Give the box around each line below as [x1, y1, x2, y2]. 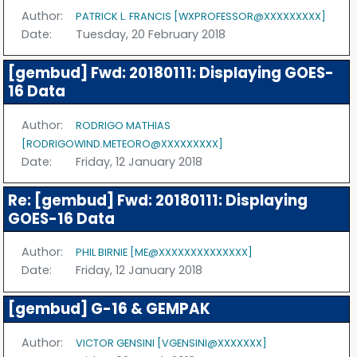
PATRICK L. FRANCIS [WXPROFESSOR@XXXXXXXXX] [76, 9, 327, 23]
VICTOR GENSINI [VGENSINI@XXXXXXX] [76, 336, 268, 351]
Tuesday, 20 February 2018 [76, 25, 226, 42]
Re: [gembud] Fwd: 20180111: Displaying [7, 190, 308, 210]
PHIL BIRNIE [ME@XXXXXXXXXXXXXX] [76, 245, 253, 260]
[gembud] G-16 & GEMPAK [7, 299, 210, 320]
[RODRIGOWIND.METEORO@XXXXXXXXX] [22, 136, 224, 151]
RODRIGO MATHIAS [76, 118, 171, 132]
